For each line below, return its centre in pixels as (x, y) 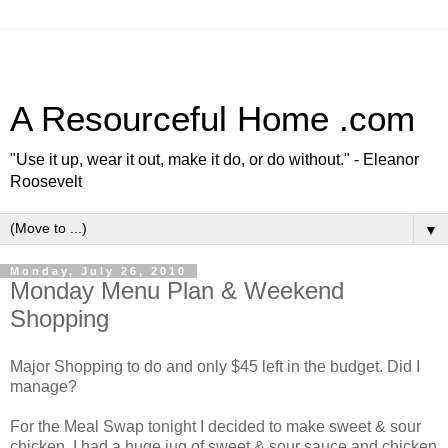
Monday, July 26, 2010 (98, 271)
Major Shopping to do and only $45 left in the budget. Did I (215, 366)
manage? (43, 386)
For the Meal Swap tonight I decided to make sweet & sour (215, 426)
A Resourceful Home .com (212, 119)
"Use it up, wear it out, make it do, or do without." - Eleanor (214, 159)
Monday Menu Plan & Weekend (177, 290)
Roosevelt (46, 181)
